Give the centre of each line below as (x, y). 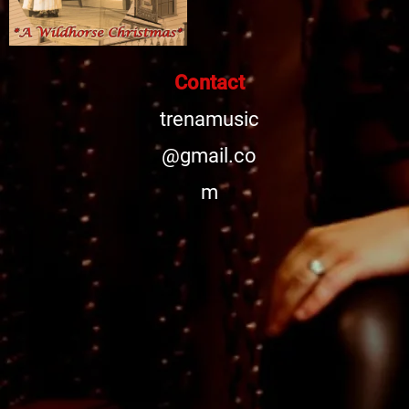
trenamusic (209, 119)
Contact (209, 83)
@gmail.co (210, 156)
